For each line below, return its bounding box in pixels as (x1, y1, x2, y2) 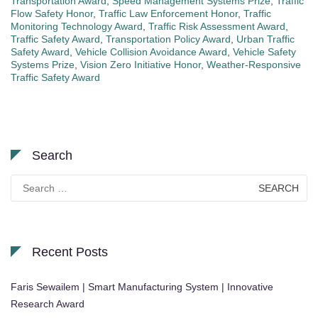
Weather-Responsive (207, 59, 301, 71)
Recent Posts (32, 245, 108, 260)
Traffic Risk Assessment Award (148, 21, 285, 33)
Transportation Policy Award (106, 33, 231, 45)
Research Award (11, 298, 84, 310)
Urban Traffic (236, 33, 295, 45)
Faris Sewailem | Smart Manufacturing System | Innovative (11, 281, 273, 293)
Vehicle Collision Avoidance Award (75, 46, 227, 58)
